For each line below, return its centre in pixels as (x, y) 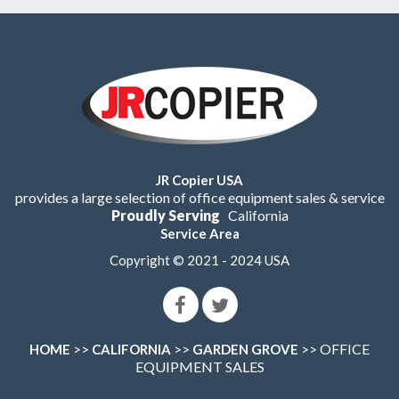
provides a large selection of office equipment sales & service (199, 198)
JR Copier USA (199, 180)
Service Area (199, 234)
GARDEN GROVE (245, 350)
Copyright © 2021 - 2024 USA (199, 261)
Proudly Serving (165, 216)
